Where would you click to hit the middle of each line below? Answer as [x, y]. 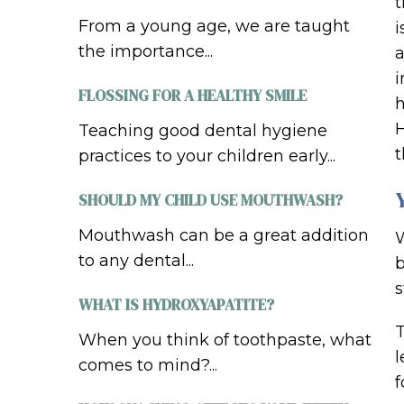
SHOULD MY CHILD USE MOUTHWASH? [211, 201]
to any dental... [136, 261]
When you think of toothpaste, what [225, 340]
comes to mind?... [148, 366]
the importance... [146, 52]
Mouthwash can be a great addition [224, 236]
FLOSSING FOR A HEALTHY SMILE [193, 96]
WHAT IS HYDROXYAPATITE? [176, 305]
